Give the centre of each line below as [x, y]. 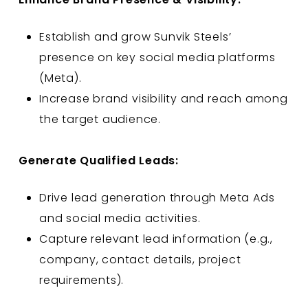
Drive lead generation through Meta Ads [157, 197]
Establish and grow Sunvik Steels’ [135, 36]
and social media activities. [120, 218]
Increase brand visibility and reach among [163, 98]
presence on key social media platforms [157, 57]
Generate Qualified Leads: [98, 160]
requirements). [81, 280]
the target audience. [100, 119]
